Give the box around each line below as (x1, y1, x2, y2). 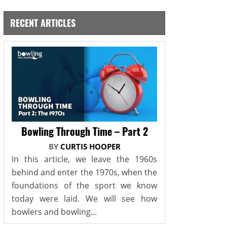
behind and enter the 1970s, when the (12, 167, 157, 178)
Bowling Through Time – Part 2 (21, 124, 148, 139)
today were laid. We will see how (12, 193, 157, 205)
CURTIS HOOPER (60, 141, 121, 152)
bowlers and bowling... (12, 206, 97, 218)
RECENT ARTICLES (10, 16, 75, 29)
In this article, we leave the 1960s (12, 154, 157, 165)
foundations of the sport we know (12, 180, 157, 192)
